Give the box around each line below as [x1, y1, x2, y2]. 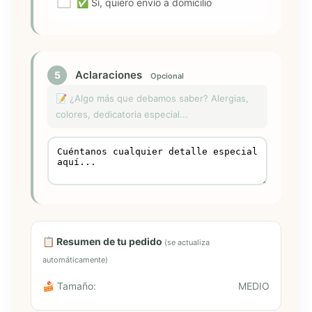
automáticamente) [42, 254, 108, 265]
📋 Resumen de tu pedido [42, 235, 164, 247]
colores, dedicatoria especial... [56, 108, 188, 120]
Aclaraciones [72, 68, 145, 81]
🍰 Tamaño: [42, 279, 96, 292]
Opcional [150, 70, 184, 81]
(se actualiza [164, 237, 210, 247]
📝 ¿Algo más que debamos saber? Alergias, [56, 92, 249, 104]
